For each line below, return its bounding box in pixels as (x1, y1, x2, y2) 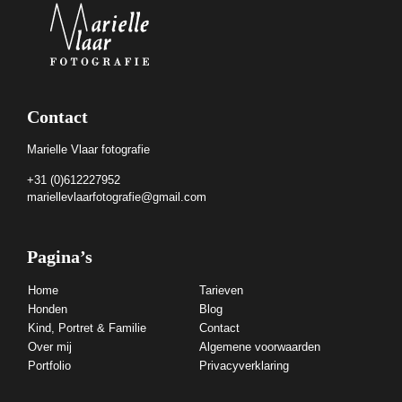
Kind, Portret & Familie (28, 321, 146, 335)
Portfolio (28, 359, 71, 372)
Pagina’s (27, 247, 92, 267)
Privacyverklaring (199, 359, 289, 372)
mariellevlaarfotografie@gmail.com (27, 190, 206, 204)
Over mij (28, 340, 72, 354)
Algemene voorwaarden (199, 340, 320, 354)
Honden (28, 302, 67, 316)
